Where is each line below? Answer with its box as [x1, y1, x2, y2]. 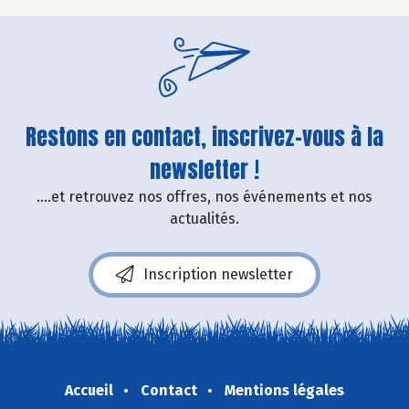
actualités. [170, 209, 239, 227]
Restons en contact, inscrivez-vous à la [26, 120, 383, 153]
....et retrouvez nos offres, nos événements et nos [37, 187, 372, 205]
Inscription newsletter [143, 265, 293, 283]
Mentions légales [225, 381, 344, 399]
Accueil [65, 381, 113, 399]
